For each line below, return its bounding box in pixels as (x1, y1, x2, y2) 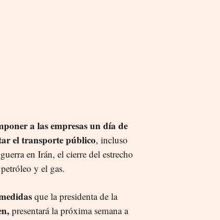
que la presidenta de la (32, 190, 117, 202)
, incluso (96, 133, 128, 146)
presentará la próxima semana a (9, 204, 128, 217)
